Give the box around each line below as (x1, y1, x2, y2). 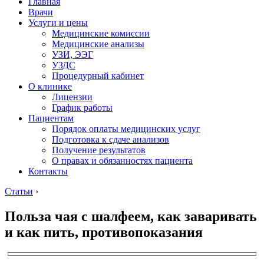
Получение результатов (52, 145, 146, 155)
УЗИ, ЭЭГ (52, 49, 93, 60)
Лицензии (52, 92, 93, 102)
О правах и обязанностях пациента (52, 156, 193, 166)
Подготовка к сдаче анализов (52, 134, 169, 144)
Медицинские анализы (52, 39, 144, 49)
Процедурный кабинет (52, 71, 144, 81)
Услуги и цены (28, 18, 88, 28)
